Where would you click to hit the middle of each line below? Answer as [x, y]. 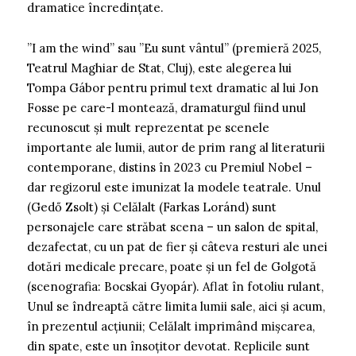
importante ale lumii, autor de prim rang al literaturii [176, 147]
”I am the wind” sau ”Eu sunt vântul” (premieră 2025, [174, 48]
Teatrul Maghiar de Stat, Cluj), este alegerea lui [159, 68]
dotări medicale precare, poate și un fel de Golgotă [172, 266]
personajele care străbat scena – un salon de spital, [172, 226]
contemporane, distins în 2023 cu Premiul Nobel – [170, 167]
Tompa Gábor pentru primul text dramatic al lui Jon [173, 87]
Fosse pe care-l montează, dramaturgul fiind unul [166, 107]
